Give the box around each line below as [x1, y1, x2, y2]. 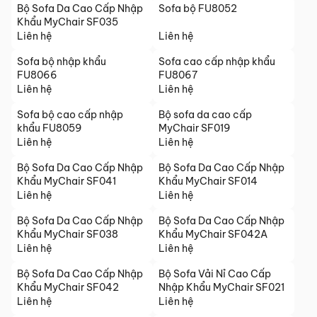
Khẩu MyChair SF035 [17, 16, 118, 28]
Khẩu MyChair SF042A [158, 228, 267, 241]
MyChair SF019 [158, 122, 231, 134]
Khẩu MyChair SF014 [158, 175, 258, 188]
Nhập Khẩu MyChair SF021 [158, 281, 284, 294]
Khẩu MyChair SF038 [17, 228, 118, 241]
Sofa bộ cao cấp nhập [17, 108, 123, 121]
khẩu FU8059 [17, 122, 82, 134]
